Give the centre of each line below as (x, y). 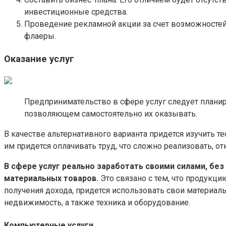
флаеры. (40, 36)
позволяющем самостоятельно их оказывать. (111, 114)
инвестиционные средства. (76, 12)
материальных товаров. (51, 178)
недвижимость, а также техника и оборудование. (97, 202)
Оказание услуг (39, 59)
